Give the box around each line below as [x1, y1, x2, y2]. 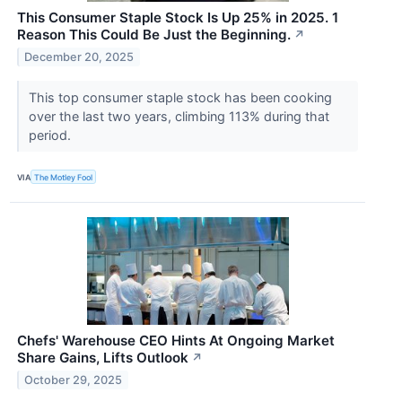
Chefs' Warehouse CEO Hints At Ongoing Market [17, 332, 335, 350]
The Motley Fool [34, 171, 93, 182]
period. [28, 127, 74, 144]
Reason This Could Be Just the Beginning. [17, 26, 291, 44]
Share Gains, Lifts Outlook [17, 349, 188, 367]
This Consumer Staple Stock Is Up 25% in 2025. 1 [17, 9, 338, 27]
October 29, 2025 [24, 373, 123, 388]
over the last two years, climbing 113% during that [28, 109, 329, 125]
